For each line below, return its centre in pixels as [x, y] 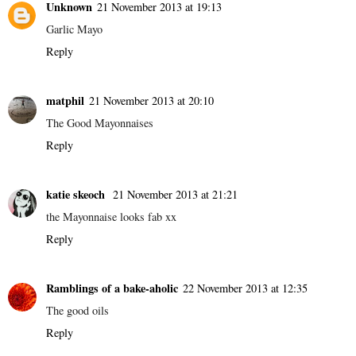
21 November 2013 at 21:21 [175, 194]
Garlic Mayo [74, 29]
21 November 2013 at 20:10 [151, 100]
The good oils [77, 310]
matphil [65, 100]
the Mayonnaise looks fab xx [111, 216]
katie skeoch [77, 194]
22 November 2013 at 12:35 [245, 288]
